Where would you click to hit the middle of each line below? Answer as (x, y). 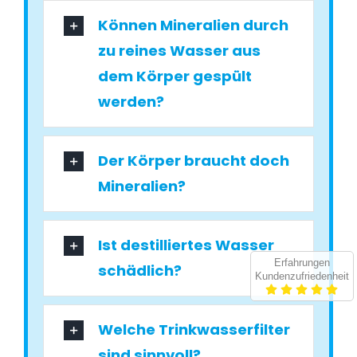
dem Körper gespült (175, 76)
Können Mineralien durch (194, 25)
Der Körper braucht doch (194, 161)
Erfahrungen (302, 263)
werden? (131, 102)
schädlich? (140, 271)
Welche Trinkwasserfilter (194, 330)
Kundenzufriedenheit (302, 276)
